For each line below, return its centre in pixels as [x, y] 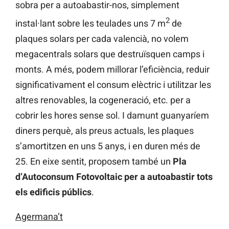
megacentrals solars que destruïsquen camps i [110, 54]
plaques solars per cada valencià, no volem [102, 38]
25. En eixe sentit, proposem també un [94, 161]
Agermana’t [39, 216]
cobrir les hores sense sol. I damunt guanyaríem [112, 115]
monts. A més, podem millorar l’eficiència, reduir [112, 69]
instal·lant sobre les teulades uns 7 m [90, 23]
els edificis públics [53, 192]
